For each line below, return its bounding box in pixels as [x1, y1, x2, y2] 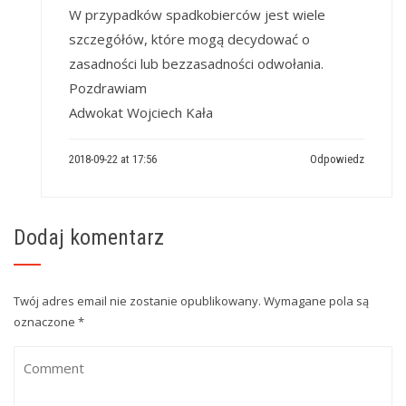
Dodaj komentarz [14, 224, 164, 250]
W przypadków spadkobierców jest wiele [69, 5, 325, 24]
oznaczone [14, 313, 78, 330]
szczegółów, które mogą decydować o [69, 29, 310, 48]
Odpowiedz [310, 151, 364, 166]
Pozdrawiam [69, 78, 147, 97]
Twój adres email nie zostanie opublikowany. [14, 292, 261, 309]
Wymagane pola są [264, 292, 369, 309]
